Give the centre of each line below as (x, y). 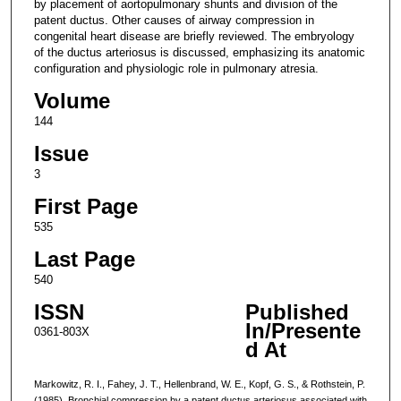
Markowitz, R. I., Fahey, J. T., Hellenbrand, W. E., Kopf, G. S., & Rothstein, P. (199, 384)
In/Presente (303, 330)
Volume (72, 100)
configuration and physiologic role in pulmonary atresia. (176, 68)
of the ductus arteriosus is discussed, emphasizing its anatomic (199, 52)
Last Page (84, 259)
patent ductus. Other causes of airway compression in (174, 20)
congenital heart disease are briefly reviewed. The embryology (194, 36)
